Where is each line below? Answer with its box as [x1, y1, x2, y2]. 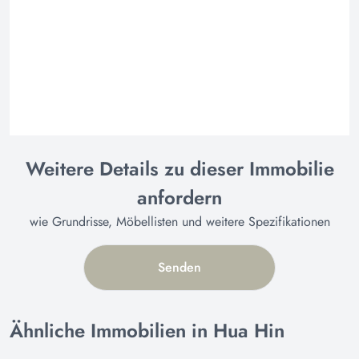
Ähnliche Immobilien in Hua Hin [10, 316, 284, 345]
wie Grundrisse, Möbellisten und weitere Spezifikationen [29, 212, 330, 231]
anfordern [137, 183, 222, 212]
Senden [158, 257, 201, 276]
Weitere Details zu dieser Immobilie [25, 154, 334, 183]
